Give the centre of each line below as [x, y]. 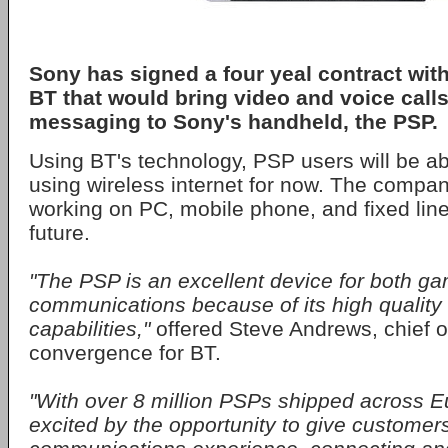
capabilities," [89, 328]
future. [59, 232]
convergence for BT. [125, 352]
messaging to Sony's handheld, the [211, 121]
